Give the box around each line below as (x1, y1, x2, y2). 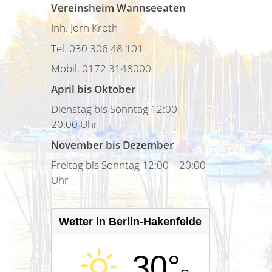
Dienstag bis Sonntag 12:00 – (50, 102, 185, 116)
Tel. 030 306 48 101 (50, 41, 143, 55)
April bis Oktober (50, 81, 135, 96)
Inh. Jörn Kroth (50, 21, 118, 35)
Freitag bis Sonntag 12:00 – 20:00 (50, 158, 206, 172)
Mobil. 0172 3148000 (50, 61, 151, 75)
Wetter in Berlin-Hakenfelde (59, 216, 202, 228)
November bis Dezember (50, 137, 174, 152)
